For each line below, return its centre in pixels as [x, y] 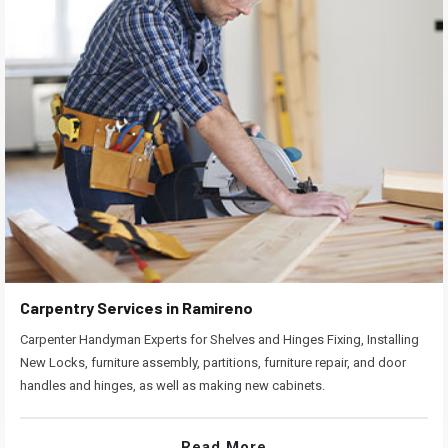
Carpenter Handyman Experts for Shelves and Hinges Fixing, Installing [219, 340]
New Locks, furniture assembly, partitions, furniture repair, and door [213, 363]
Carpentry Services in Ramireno [136, 308]
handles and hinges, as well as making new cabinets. [172, 386]
